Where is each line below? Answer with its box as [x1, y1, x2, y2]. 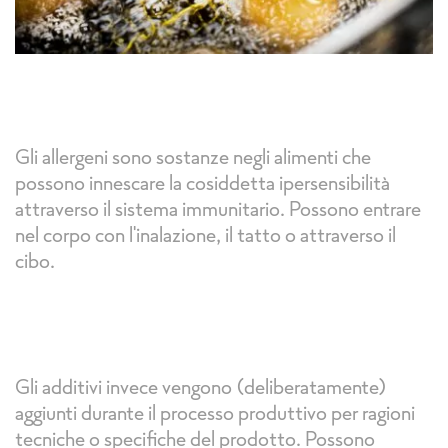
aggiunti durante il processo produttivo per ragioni [15, 398, 415, 426]
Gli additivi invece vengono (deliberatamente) [15, 372, 387, 400]
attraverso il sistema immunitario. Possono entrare [15, 194, 421, 222]
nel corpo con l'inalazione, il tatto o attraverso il [15, 220, 396, 248]
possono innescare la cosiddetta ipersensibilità [15, 168, 390, 196]
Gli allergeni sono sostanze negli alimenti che [15, 142, 371, 170]
